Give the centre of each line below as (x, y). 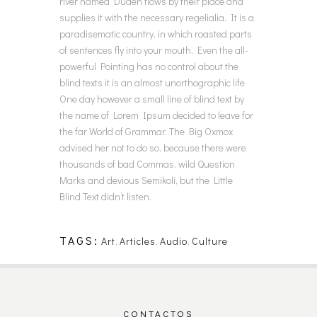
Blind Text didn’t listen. (105, 196)
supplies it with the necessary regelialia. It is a (157, 17)
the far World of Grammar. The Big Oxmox (146, 131)
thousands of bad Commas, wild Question (147, 163)
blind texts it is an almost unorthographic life (152, 82)
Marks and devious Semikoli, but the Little (146, 180)
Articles (138, 241)
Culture (210, 241)
